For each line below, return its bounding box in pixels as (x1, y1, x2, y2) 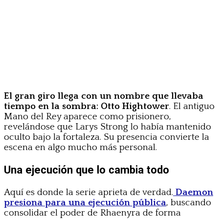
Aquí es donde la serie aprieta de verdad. (4, 187, 173, 197)
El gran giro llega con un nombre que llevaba (4, 91, 203, 102)
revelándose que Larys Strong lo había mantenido (4, 122, 211, 132)
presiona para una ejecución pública (4, 197, 166, 208)
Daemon (175, 187, 213, 197)
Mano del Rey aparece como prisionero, (4, 111, 171, 122)
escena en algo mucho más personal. (4, 142, 157, 153)
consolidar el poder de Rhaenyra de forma (4, 207, 181, 218)
